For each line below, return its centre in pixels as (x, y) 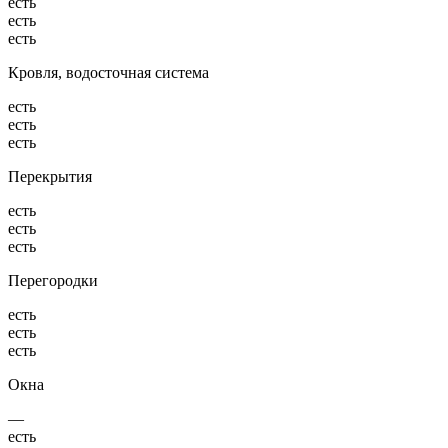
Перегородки (53, 280)
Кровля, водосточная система (108, 72)
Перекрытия (50, 176)
